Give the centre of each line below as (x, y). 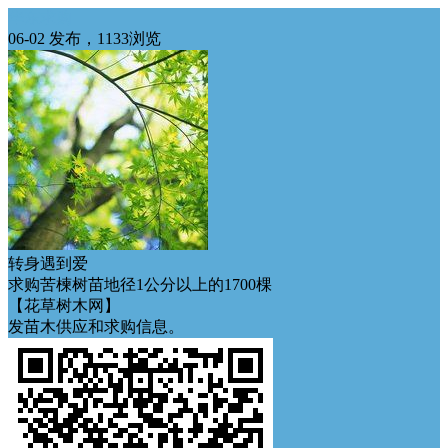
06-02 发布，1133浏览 (84, 38)
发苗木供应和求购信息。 (96, 326)
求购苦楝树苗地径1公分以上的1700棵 (140, 284)
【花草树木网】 (64, 305)
